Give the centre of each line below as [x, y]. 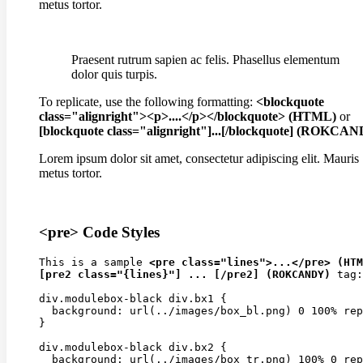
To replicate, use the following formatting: [147, 101]
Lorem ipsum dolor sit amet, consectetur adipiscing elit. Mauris [199, 158]
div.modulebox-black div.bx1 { [133, 299]
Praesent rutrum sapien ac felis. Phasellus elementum [205, 59]
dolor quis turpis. [114, 74]
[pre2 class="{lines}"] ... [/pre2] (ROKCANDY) [185, 275]
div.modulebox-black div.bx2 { [133, 348]
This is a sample [94, 263]
